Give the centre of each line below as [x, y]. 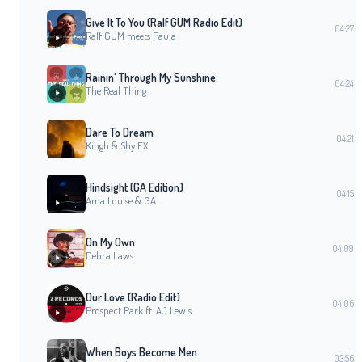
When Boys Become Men [141, 352]
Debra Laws [109, 256]
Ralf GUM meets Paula [131, 36]
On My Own [110, 242]
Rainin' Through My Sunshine [151, 78]
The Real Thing [116, 91]
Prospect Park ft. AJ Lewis [139, 311]
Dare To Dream [120, 133]
